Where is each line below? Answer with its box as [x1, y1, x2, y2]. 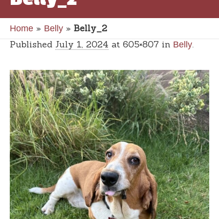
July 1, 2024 [55, 39, 109, 50]
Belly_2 [74, 22, 107, 34]
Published [10, 39, 55, 50]
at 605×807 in [109, 39, 173, 50]
